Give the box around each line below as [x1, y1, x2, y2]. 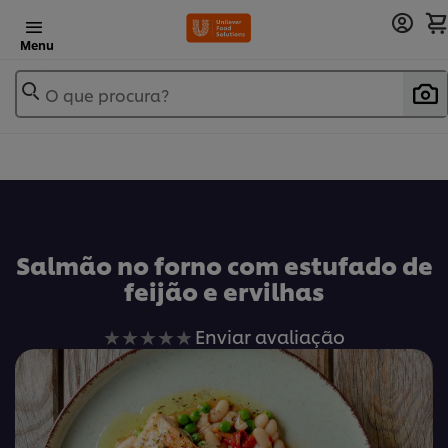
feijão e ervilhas [124, 273, 324, 308]
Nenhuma [222, 321, 322, 350]
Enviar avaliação [195, 323, 345, 349]
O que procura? [45, 83, 169, 106]
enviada [222, 373, 304, 402]
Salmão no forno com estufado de [15, 247, 433, 282]
